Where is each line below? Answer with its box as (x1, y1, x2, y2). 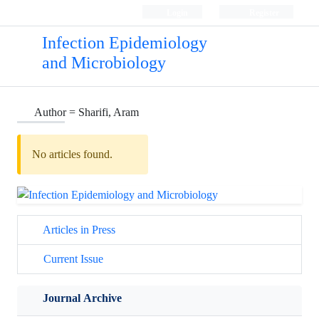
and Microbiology (41, 53, 166, 73)
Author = (34, 105, 78, 119)
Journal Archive (43, 291, 122, 305)
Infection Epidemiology (41, 33, 207, 53)
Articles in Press (41, 223, 115, 237)
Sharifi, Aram (78, 105, 139, 119)
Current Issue (41, 252, 103, 266)
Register (246, 7, 279, 18)
